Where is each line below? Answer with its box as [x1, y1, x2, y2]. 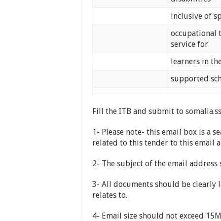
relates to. [92, 190, 127, 200]
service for [171, 39, 209, 49]
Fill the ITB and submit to [92, 106, 185, 116]
